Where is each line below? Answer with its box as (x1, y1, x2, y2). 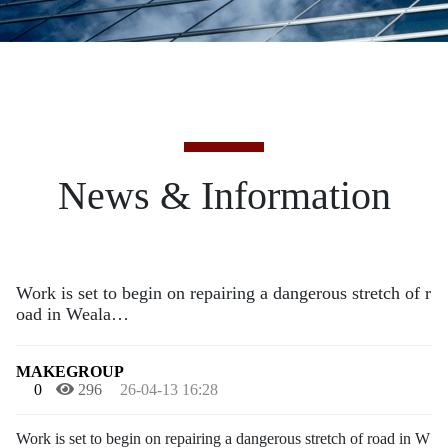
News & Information (57, 173, 391, 218)
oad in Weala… (16, 304, 129, 324)
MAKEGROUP (16, 363, 124, 380)
